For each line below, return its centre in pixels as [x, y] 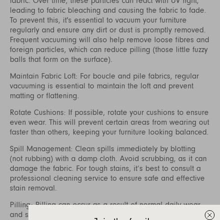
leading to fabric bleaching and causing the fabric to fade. [108, 10]
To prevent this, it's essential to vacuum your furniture [98, 20]
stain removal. [33, 188]
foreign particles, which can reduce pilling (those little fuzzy [109, 49]
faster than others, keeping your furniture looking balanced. [109, 132]
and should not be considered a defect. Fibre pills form [103, 214]
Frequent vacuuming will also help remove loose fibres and [110, 40]
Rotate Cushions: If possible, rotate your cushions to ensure [109, 112]
